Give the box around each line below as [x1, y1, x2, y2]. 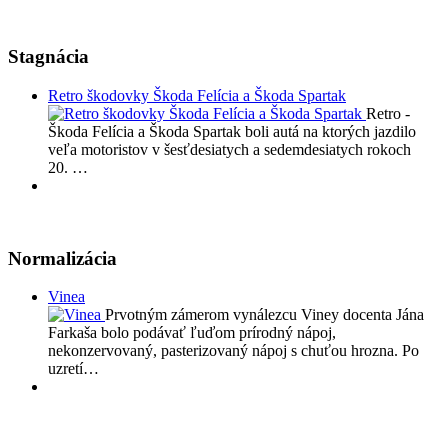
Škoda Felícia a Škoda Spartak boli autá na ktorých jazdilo [48, 122, 416, 140]
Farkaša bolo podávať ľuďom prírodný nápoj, [48, 324, 336, 342]
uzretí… [48, 360, 99, 378]
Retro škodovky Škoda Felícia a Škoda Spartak [48, 86, 346, 104]
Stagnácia [8, 46, 89, 68]
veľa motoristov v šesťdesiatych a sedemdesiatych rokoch [48, 140, 411, 158]
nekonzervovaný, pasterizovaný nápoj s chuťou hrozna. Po [48, 342, 419, 360]
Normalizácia [8, 247, 117, 269]
